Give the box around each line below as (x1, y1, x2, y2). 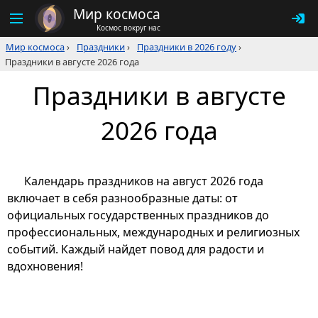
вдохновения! (7, 258, 83, 275)
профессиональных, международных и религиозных (7, 224, 300, 241)
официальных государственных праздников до (7, 207, 269, 224)
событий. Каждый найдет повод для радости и (7, 241, 264, 258)
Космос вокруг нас (97, 22, 160, 33)
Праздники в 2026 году (137, 40, 236, 53)
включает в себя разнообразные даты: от (7, 190, 238, 207)
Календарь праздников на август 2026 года (24, 173, 263, 190)
